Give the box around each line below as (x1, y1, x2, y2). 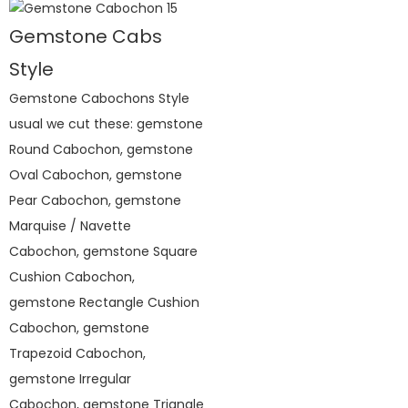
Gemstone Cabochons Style (9, 89, 189, 108)
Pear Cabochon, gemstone (9, 191, 181, 210)
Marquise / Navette (9, 217, 131, 236)
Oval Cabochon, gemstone (9, 166, 182, 185)
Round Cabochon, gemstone (9, 140, 193, 159)
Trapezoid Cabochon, (9, 344, 146, 363)
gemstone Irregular (9, 370, 131, 389)
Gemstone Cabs (9, 24, 162, 50)
